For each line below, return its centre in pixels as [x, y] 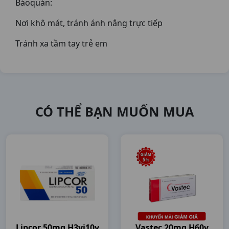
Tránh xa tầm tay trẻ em [61, 43]
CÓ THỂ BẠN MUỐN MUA [114, 111]
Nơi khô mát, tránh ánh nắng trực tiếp [89, 23]
